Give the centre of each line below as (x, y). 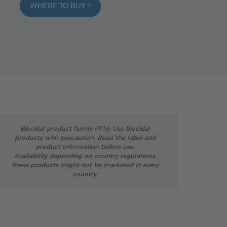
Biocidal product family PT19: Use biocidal (85, 129)
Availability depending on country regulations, (85, 156)
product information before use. (85, 147)
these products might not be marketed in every (85, 165)
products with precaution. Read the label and (85, 138)
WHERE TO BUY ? (60, 6)
